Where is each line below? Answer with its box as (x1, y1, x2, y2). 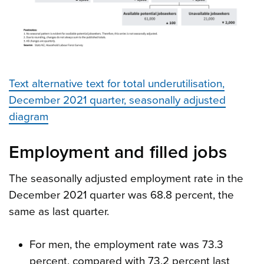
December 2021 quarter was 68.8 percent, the (9, 189, 234, 202)
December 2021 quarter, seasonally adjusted (9, 94, 226, 107)
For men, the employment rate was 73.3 (29, 238, 223, 252)
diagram (9, 110, 48, 124)
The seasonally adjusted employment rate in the (9, 172, 243, 186)
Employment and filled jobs (9, 141, 227, 164)
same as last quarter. (9, 205, 109, 219)
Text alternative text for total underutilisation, (9, 77, 225, 91)
